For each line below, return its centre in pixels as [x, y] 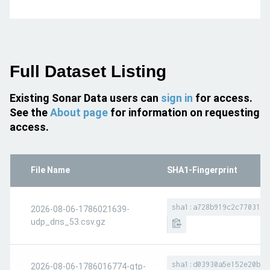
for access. [223, 98]
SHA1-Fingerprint [202, 170]
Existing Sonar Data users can [85, 98]
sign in [177, 98]
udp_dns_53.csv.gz [68, 222]
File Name [50, 170]
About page [79, 112]
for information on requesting [184, 112]
